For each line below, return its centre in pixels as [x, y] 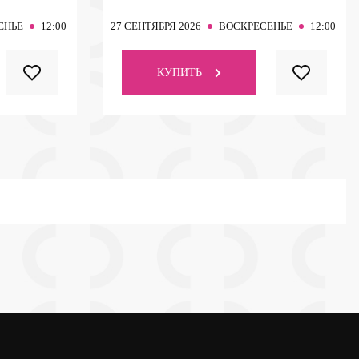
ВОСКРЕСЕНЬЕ [256, 26]
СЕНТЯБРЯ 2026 [163, 26]
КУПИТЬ [179, 72]
